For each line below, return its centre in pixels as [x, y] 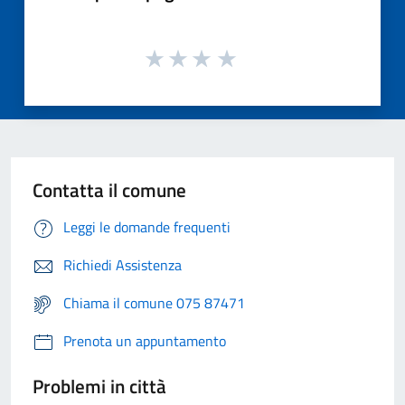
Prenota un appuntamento [145, 341]
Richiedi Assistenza [122, 265]
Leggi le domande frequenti [147, 227]
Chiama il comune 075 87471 [154, 303]
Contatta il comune [109, 190]
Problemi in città [99, 386]
